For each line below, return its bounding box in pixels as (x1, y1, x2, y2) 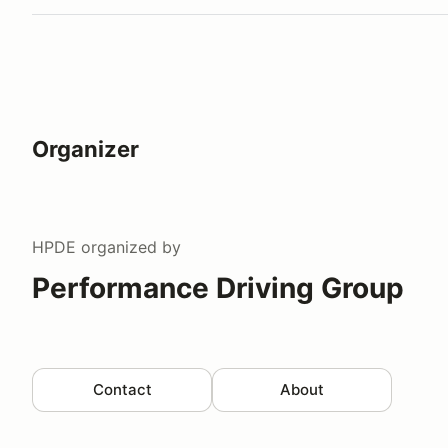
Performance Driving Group (32, 270, 404, 305)
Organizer (32, 135, 139, 162)
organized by (76, 236, 181, 257)
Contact (92, 379, 152, 399)
